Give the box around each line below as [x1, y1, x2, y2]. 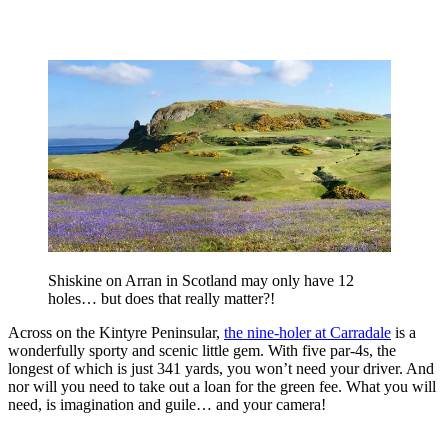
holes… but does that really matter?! [48, 289, 275, 307]
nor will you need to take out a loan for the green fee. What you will [8, 377, 436, 395]
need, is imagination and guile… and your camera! [8, 395, 326, 413]
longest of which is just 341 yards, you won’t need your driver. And [8, 359, 434, 377]
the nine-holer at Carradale [224, 323, 391, 341]
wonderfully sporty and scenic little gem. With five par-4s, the [8, 341, 396, 359]
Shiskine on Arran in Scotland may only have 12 [48, 271, 354, 289]
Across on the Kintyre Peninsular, [8, 323, 224, 341]
